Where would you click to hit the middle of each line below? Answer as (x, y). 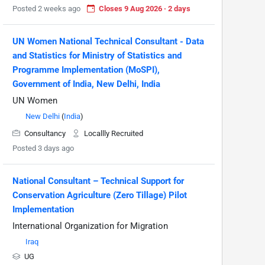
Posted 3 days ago (43, 148)
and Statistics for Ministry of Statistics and (97, 56)
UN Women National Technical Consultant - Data (108, 42)
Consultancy (45, 134)
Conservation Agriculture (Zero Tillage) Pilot (100, 195)
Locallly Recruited (113, 134)
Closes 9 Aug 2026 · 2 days (145, 9)
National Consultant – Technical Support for (98, 181)
